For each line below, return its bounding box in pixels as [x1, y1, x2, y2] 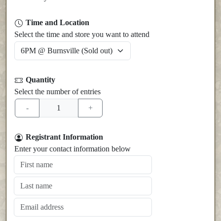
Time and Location [26, 18, 89, 27]
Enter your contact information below [14, 145, 131, 153]
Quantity [26, 75, 55, 84]
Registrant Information [26, 132, 103, 141]
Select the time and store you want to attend [14, 30, 149, 39]
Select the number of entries [14, 87, 101, 96]
